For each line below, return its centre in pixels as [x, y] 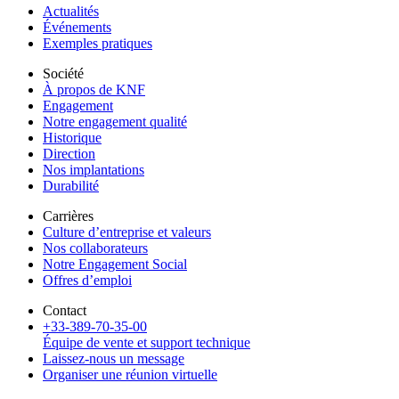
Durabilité [71, 186]
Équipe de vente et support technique [147, 343]
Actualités [71, 12]
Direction [69, 154]
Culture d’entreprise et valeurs [127, 232]
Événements [77, 28]
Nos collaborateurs [95, 248]
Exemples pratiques [98, 44]
